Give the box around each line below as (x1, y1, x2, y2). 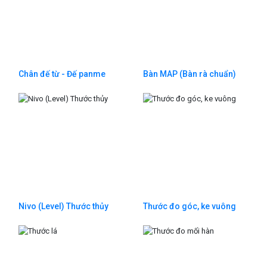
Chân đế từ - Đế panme (18, 69, 105, 79)
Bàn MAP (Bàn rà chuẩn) (143, 69, 236, 79)
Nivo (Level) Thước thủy (18, 201, 108, 212)
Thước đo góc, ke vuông (143, 201, 236, 212)
